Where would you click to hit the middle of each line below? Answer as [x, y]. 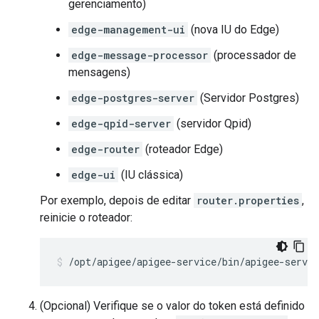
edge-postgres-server [133, 98]
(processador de [253, 55]
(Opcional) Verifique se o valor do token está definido [172, 306]
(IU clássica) [151, 175]
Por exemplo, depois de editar [117, 200]
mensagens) [99, 72]
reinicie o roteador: [86, 218]
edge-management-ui [128, 30]
